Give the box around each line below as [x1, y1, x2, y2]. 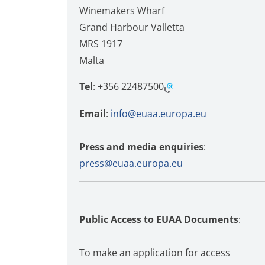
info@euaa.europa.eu [111, 106, 206, 120]
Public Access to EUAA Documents [79, 213, 238, 227]
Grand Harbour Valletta [79, 21, 185, 34]
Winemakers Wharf [79, 4, 164, 17]
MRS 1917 [79, 37, 122, 50]
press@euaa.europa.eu [79, 156, 183, 170]
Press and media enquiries [79, 140, 203, 153]
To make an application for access [79, 246, 230, 260]
